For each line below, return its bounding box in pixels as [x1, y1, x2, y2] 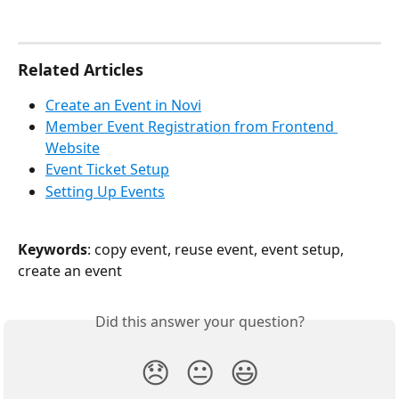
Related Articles [18, 58, 143, 80]
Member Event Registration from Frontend [45, 117, 338, 137]
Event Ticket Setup [45, 159, 169, 180]
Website [45, 138, 100, 159]
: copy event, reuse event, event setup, [87, 239, 347, 259]
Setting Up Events [45, 181, 165, 201]
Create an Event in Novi [45, 94, 201, 115]
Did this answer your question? [94, 311, 305, 331]
